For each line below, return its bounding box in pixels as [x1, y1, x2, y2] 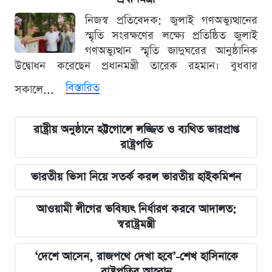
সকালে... [15, 81, 58, 97]
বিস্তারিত [66, 80, 100, 95]
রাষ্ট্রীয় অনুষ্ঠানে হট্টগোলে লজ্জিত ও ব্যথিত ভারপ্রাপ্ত [33, 121, 239, 137]
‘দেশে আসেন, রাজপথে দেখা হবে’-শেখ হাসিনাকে [34, 248, 238, 264]
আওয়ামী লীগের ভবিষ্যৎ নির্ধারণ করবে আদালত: [36, 201, 236, 217]
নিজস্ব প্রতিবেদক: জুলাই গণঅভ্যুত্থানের [85, 12, 257, 28]
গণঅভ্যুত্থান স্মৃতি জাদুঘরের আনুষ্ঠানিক [85, 42, 257, 58]
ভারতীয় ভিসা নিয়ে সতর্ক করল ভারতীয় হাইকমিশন [31, 169, 241, 185]
